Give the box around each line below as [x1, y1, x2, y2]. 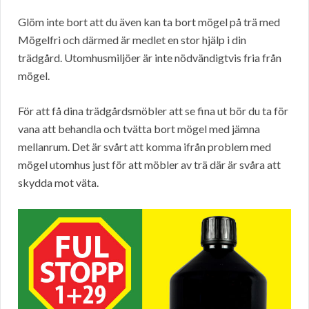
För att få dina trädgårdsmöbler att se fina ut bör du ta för [18, 103, 288, 117]
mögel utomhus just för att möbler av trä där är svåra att [18, 157, 281, 171]
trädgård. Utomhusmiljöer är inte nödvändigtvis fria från [18, 50, 281, 64]
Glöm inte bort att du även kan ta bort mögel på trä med [18, 14, 280, 28]
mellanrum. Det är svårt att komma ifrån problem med [18, 139, 271, 153]
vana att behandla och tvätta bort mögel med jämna [18, 121, 260, 135]
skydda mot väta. [18, 175, 99, 189]
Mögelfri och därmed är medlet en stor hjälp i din [18, 32, 246, 46]
